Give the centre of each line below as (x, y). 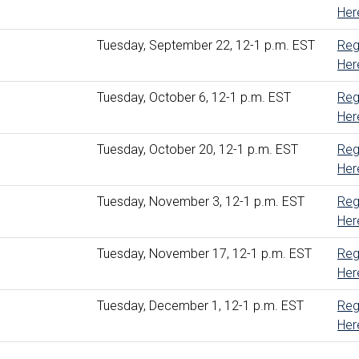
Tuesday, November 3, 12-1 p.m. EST (201, 201)
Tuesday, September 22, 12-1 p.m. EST (206, 45)
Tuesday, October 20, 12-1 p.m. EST (198, 149)
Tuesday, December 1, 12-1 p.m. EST (200, 305)
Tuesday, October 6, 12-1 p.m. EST (194, 97)
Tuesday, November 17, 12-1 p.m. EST (204, 253)
